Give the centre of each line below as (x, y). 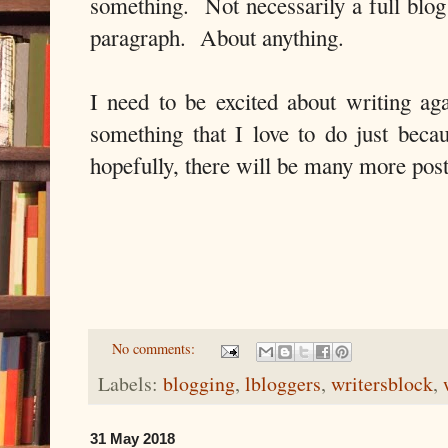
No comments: (156, 349)
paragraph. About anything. (217, 37)
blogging (199, 383)
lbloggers (283, 383)
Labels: (130, 383)
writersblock (382, 383)
